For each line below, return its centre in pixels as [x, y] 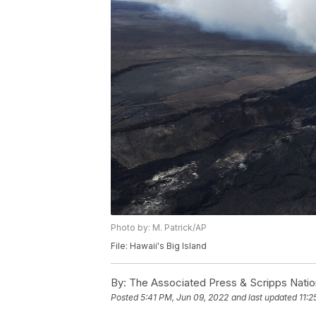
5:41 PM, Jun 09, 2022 [184, 298]
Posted [126, 298]
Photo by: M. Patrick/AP [159, 228]
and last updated [264, 298]
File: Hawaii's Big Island [159, 246]
